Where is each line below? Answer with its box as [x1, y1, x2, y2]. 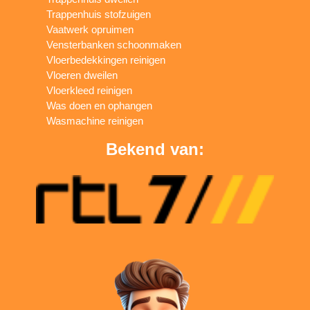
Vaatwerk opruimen [46, 23, 134, 35]
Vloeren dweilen [46, 69, 118, 81]
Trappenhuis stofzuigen [46, 8, 152, 20]
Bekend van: [105, 139, 204, 158]
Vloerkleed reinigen [46, 84, 133, 96]
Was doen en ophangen [46, 99, 153, 111]
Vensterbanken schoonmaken [46, 38, 182, 51]
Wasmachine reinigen [46, 114, 144, 127]
